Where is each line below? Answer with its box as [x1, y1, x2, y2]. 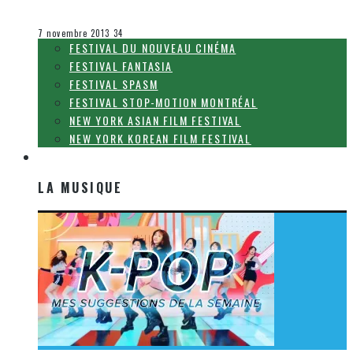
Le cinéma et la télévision [38, 16, 162, 29]
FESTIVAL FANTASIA [69, 58, 173, 75]
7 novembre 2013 [38, 27, 110, 40]
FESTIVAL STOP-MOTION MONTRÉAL [69, 94, 258, 111]
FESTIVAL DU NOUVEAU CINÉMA [69, 39, 236, 57]
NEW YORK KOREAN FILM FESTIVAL [69, 130, 251, 147]
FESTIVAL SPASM [69, 76, 158, 93]
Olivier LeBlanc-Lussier [38, 5, 149, 18]
